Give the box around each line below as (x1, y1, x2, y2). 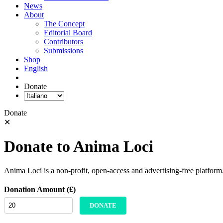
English (24, 64, 48, 73)
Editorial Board (44, 28, 92, 37)
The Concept (44, 19, 85, 28)
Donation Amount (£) (4, 185, 76, 194)
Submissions (44, 46, 83, 55)
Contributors (44, 37, 83, 46)
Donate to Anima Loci (4, 137, 153, 155)
